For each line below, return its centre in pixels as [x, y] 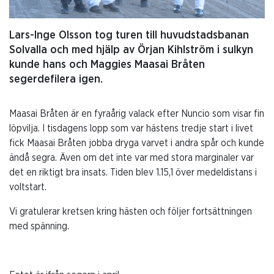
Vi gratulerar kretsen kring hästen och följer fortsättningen [131, 212]
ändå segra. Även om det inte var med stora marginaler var [131, 158]
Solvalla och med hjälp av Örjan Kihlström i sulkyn [131, 50]
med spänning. [39, 227]
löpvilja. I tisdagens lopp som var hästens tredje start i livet [131, 129]
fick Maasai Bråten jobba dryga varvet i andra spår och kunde [137, 143]
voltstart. [28, 187]
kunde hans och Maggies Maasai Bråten [107, 65]
